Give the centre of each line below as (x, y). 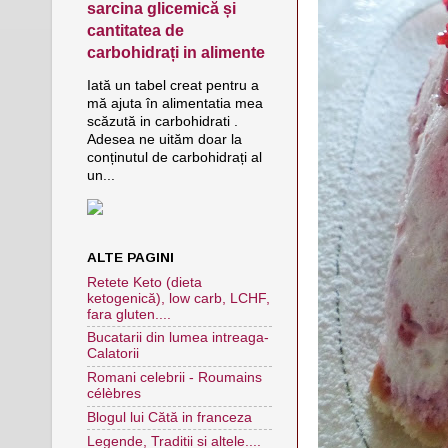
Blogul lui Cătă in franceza (169, 417)
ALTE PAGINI (130, 257)
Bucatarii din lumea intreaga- (178, 338)
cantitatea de (135, 30)
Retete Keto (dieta (144, 282)
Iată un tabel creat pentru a (173, 85)
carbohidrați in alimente (176, 52)
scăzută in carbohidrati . (162, 121)
